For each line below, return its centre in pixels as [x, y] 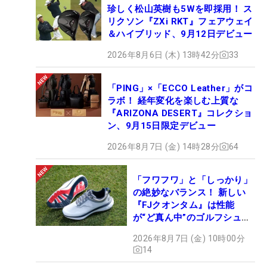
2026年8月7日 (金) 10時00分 [189, 238]
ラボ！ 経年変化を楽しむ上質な [173, 100]
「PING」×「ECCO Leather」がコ [180, 88]
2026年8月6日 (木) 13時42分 [163, 55]
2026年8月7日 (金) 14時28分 [163, 146]
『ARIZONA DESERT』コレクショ [180, 113]
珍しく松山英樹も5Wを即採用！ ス [180, 9]
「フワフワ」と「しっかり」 [193, 180]
